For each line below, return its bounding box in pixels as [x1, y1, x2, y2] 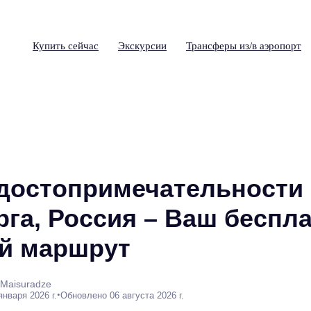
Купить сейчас [33, 40, 99, 51]
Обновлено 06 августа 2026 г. [60, 289, 184, 301]
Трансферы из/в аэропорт [186, 40, 301, 51]
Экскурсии [118, 40, 167, 51]
